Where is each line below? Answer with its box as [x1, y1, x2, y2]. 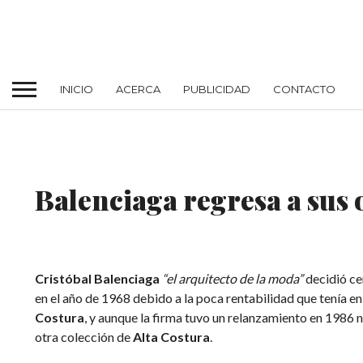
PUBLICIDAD [183, 82, 250, 96]
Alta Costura [132, 329, 210, 344]
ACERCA [116, 82, 160, 96]
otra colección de [34, 329, 133, 344]
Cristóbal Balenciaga [34, 271, 160, 286]
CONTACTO [273, 82, 335, 96]
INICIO [60, 82, 93, 96]
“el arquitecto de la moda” [161, 271, 303, 286]
